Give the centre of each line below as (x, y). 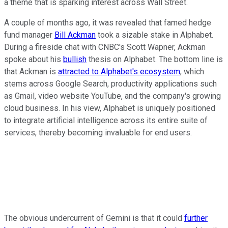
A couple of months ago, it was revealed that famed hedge (108, 22)
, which (192, 71)
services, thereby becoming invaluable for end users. (98, 132)
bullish (75, 59)
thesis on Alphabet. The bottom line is (155, 59)
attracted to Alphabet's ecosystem (119, 71)
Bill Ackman (75, 35)
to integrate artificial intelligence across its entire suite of (106, 120)
